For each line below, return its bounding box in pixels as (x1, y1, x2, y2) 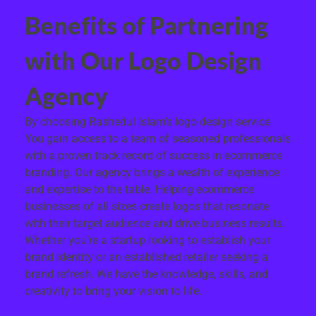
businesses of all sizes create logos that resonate (25, 199, 269, 213)
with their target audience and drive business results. (25, 216, 285, 230)
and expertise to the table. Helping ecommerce (25, 182, 254, 196)
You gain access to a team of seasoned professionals (25, 131, 291, 145)
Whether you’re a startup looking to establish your (25, 233, 270, 247)
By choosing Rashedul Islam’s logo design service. (25, 114, 273, 128)
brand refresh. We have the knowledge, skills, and (25, 267, 268, 281)
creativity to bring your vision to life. (25, 284, 202, 298)
